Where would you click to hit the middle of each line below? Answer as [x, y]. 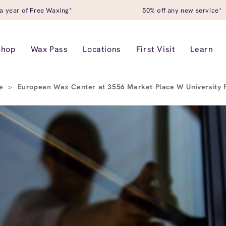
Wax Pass [49, 49]
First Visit [156, 49]
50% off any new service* [182, 10]
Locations [102, 49]
